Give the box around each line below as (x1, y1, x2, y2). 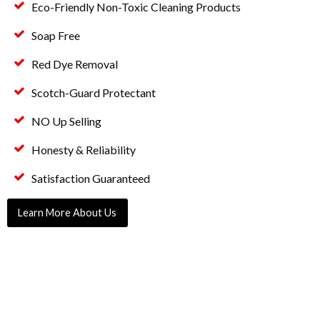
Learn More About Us (18, 206, 117, 219)
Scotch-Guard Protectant (31, 85, 156, 99)
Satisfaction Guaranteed (31, 171, 151, 185)
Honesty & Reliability (31, 142, 136, 156)
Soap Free (31, 28, 81, 42)
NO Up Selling (31, 114, 102, 128)
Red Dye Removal (31, 56, 119, 71)
